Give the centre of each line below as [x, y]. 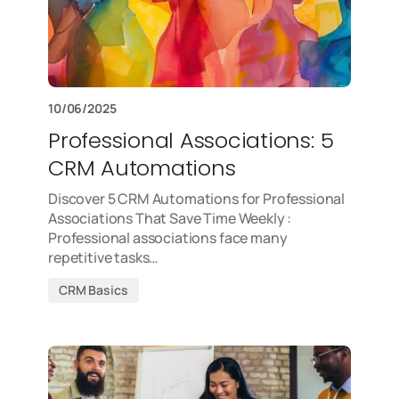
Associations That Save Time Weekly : [170, 218]
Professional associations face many [168, 238]
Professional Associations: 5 [191, 140]
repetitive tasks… [104, 257]
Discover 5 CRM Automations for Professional [197, 199]
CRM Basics [94, 290]
